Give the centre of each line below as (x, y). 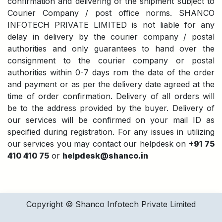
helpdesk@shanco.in (105, 155)
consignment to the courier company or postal (111, 60)
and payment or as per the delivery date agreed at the (111, 84)
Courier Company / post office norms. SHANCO (111, 13)
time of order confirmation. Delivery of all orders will (111, 96)
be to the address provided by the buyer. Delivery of (111, 108)
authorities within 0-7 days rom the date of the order (111, 72)
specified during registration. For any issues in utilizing (111, 132)
